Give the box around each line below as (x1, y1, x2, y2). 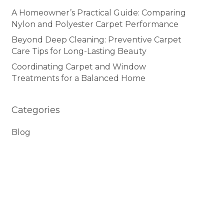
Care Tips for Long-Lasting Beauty (11, 46, 146, 56)
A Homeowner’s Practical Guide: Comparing (11, 7, 186, 17)
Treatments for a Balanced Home (11, 73, 145, 83)
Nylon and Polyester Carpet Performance (11, 19, 178, 29)
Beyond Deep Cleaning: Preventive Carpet (11, 34, 181, 44)
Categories (11, 104, 60, 115)
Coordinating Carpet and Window (11, 61, 146, 71)
